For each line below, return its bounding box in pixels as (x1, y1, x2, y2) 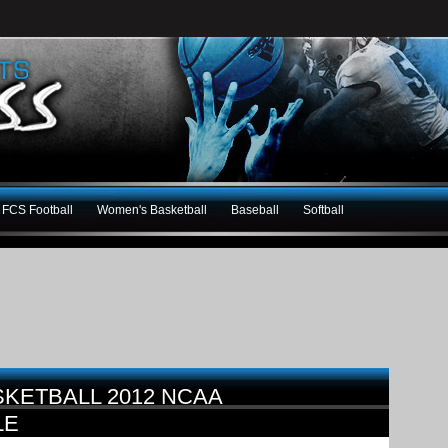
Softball (303, 202, 344, 217)
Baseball (231, 202, 279, 217)
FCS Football (2, 202, 73, 217)
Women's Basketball (97, 202, 207, 217)
